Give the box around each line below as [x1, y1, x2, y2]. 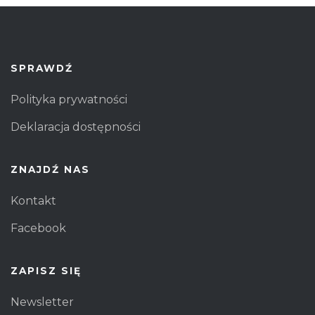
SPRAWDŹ [11, 62, 73, 74]
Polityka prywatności [11, 92, 127, 106]
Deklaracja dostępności [11, 120, 141, 134]
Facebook [11, 221, 66, 235]
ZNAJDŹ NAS [11, 163, 90, 175]
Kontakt [11, 193, 56, 207]
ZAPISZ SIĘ [11, 264, 82, 276]
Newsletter [11, 295, 74, 309]
